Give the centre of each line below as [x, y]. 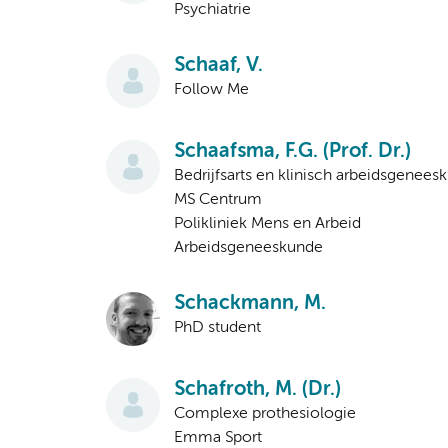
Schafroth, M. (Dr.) [257, 390]
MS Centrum [218, 200]
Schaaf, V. [218, 66]
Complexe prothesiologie [265, 414]
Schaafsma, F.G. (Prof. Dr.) [292, 152]
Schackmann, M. [250, 304]
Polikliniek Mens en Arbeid [267, 224]
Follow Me [211, 90]
